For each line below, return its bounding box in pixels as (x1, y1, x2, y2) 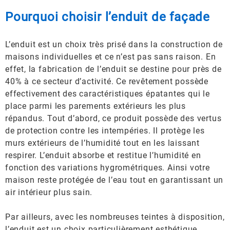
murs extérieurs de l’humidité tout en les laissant (5, 138, 200, 148)
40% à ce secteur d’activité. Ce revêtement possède (5, 76, 208, 86)
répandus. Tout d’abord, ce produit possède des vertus (5, 113, 222, 123)
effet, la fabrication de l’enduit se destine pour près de (5, 64, 222, 74)
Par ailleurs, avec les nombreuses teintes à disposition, (5, 212, 225, 222)
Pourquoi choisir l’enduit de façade (5, 10, 210, 24)
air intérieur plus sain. (5, 187, 93, 197)
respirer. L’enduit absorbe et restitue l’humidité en (5, 150, 201, 160)
